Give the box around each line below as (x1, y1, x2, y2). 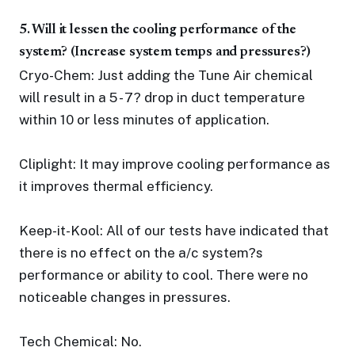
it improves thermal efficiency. (19, 178, 213, 194)
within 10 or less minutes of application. (19, 112, 269, 128)
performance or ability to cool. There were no (19, 267, 308, 283)
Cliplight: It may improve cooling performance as (19, 156, 330, 172)
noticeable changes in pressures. (19, 289, 231, 305)
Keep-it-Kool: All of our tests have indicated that (19, 223, 329, 239)
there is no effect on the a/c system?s (19, 245, 263, 261)
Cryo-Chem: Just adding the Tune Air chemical (19, 67, 313, 83)
